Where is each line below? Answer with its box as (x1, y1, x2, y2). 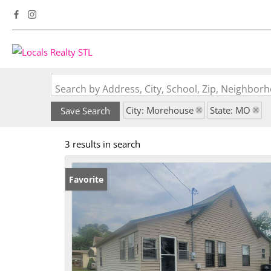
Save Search (60, 105, 110, 117)
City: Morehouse (126, 104, 194, 116)
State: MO (210, 104, 250, 116)
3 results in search (65, 138, 140, 150)
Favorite (69, 174, 103, 185)
